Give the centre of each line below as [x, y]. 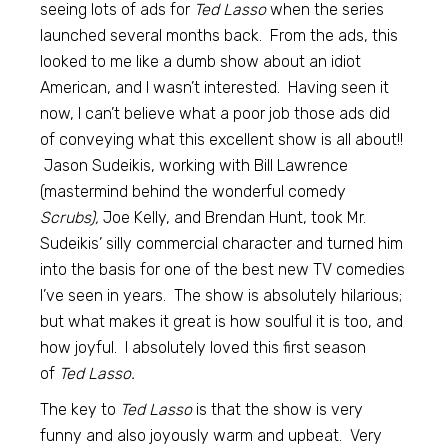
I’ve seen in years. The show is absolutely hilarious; [221, 295]
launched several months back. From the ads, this [219, 35]
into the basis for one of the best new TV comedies [223, 269]
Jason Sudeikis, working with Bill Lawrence [194, 165]
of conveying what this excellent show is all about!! [222, 139]
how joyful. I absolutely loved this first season [203, 347]
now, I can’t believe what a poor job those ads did [215, 113]
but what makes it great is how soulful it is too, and [222, 321]
